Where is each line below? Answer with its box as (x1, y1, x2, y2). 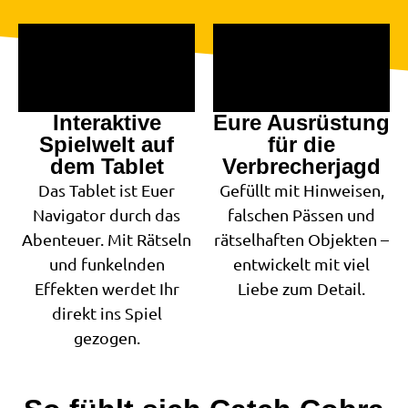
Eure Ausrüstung (213, 110, 390, 136)
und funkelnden (48, 254, 165, 274)
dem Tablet (49, 154, 164, 179)
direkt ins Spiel (51, 303, 162, 323)
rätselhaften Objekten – (214, 229, 389, 250)
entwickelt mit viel (233, 254, 370, 274)
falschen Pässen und (228, 205, 375, 225)
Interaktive (52, 110, 161, 136)
